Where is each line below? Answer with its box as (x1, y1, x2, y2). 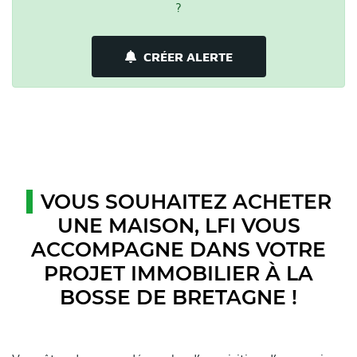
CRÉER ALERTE (143, 49, 233, 64)
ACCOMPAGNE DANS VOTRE (31, 237, 326, 261)
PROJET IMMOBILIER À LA (44, 261, 313, 285)
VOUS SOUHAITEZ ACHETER (40, 189, 331, 214)
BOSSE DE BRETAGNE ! (60, 284, 297, 309)
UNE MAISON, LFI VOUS (57, 213, 300, 237)
